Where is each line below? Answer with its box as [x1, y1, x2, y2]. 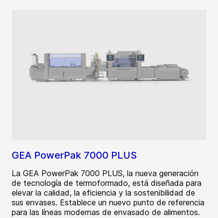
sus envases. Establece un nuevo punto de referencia [12, 198, 204, 208]
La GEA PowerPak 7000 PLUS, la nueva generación [12, 168, 199, 179]
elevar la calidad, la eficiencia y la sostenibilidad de [12, 188, 195, 198]
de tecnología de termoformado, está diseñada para [12, 178, 201, 188]
